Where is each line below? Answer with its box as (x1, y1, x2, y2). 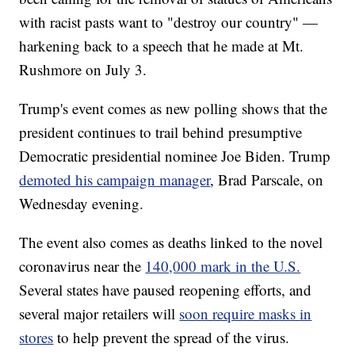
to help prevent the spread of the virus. (53, 327, 290, 348)
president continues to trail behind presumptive (19, 122, 303, 143)
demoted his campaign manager (19, 170, 211, 190)
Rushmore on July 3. (19, 59, 147, 80)
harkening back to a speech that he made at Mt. (19, 36, 304, 56)
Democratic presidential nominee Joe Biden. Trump (19, 146, 331, 166)
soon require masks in (179, 303, 312, 324)
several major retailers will (19, 303, 180, 324)
